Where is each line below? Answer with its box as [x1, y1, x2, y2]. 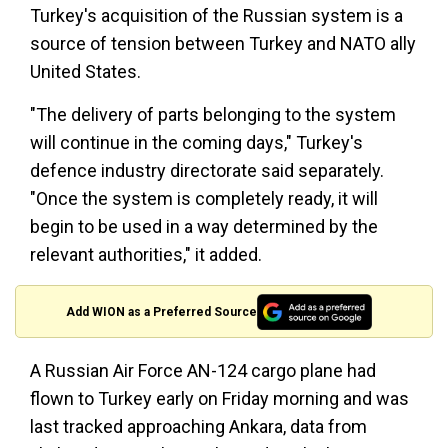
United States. [30, 61, 141, 83]
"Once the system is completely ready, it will [30, 188, 378, 210]
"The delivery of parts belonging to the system [30, 104, 396, 126]
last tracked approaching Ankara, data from [30, 416, 367, 438]
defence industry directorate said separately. [30, 160, 384, 182]
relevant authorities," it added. [30, 244, 262, 266]
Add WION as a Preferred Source [66, 304, 258, 319]
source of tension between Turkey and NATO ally [30, 33, 416, 55]
